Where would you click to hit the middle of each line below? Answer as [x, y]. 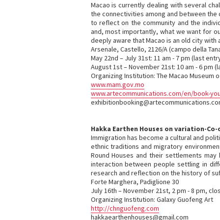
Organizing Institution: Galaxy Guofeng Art [152, 199]
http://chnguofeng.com [125, 208]
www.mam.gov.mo [117, 84]
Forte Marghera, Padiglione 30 [135, 182]
